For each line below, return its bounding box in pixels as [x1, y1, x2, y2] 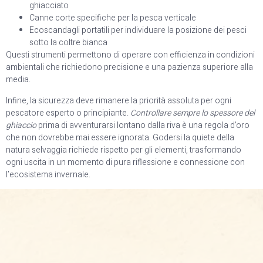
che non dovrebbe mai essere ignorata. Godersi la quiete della [6, 131, 234, 144]
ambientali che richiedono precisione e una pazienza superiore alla [6, 61, 253, 74]
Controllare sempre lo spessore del [130, 106, 255, 119]
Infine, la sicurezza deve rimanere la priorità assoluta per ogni [6, 94, 231, 107]
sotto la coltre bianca [29, 36, 107, 49]
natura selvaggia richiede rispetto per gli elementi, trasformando [6, 143, 241, 156]
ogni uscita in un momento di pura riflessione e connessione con [6, 156, 245, 168]
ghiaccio [6, 119, 36, 131]
